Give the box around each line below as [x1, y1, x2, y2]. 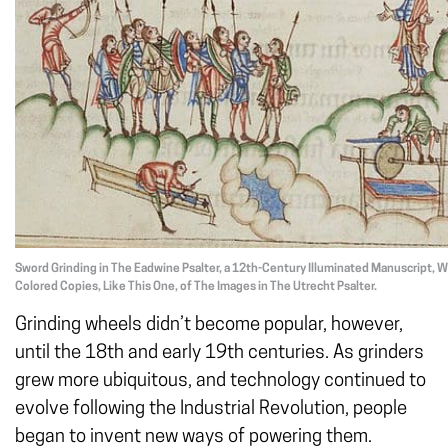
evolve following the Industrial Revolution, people [15, 400, 407, 419]
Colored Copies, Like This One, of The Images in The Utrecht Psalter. [15, 281, 377, 293]
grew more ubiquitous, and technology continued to [15, 372, 426, 391]
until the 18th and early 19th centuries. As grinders [15, 344, 424, 363]
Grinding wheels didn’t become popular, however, [15, 316, 403, 335]
